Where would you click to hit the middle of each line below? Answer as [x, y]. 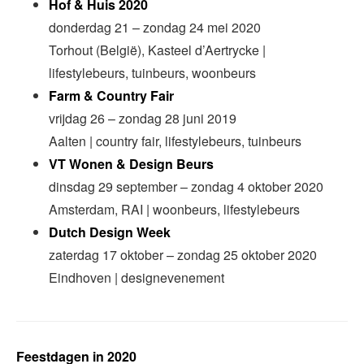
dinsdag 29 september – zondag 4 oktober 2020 [186, 187]
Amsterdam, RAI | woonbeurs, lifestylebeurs [174, 210]
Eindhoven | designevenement [136, 278]
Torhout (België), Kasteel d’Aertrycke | [157, 50]
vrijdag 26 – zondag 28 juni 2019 [143, 119]
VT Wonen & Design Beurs [131, 164]
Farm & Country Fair [111, 96]
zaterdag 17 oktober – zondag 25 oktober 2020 [183, 255]
